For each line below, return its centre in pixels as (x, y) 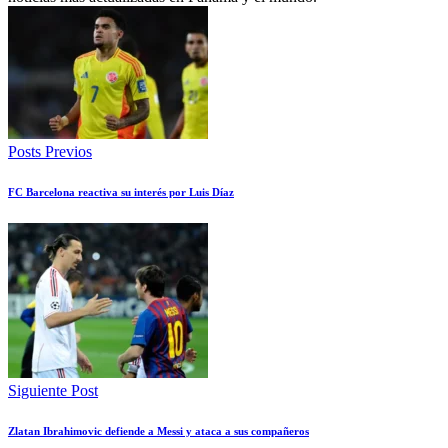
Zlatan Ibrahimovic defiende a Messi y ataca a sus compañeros (158, 431)
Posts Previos (50, 152)
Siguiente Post (53, 391)
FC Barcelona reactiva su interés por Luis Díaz (121, 192)
